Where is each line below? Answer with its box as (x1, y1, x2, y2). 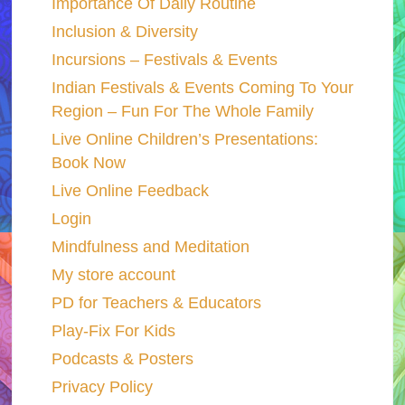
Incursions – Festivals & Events (51, 50, 278, 69)
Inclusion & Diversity (51, 22, 198, 41)
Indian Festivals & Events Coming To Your (51, 78, 353, 97)
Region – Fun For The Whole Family (51, 101, 314, 120)
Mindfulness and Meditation (51, 237, 250, 256)
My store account (51, 265, 175, 284)
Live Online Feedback (51, 181, 209, 200)
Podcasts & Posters (51, 349, 193, 368)
